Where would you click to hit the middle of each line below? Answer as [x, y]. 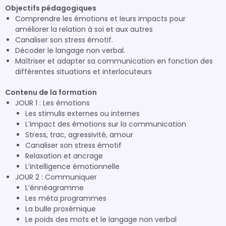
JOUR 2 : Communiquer [56, 177]
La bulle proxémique [61, 209]
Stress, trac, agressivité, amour [79, 135]
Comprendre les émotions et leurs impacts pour [100, 19]
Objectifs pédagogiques [51, 8]
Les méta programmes [66, 198]
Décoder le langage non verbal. [70, 50]
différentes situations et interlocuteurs [83, 72]
